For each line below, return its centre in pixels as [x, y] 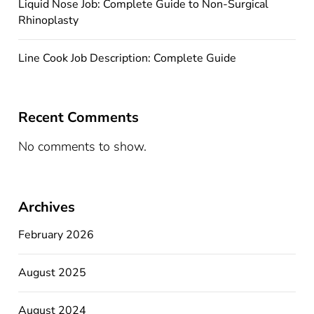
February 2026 [56, 234]
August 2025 [53, 272]
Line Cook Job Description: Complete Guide [128, 58]
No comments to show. [83, 146]
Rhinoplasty [49, 20]
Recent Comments [79, 117]
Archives [47, 207]
